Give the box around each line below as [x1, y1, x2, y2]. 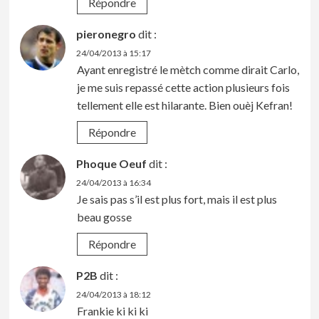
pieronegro [75, 27, 136, 41]
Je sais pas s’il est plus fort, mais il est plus [76, 192, 277, 206]
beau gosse [76, 210, 132, 224]
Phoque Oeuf [75, 157, 147, 171]
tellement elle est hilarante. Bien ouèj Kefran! [76, 98, 293, 113]
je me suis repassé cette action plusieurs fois [76, 80, 290, 95]
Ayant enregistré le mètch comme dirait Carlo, [76, 63, 299, 77]
